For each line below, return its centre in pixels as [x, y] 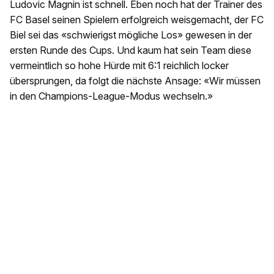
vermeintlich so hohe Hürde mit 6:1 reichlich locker [119, 65]
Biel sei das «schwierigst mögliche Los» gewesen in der [131, 35]
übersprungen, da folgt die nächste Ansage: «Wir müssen [135, 81]
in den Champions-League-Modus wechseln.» [111, 96]
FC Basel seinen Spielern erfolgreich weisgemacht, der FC [137, 20]
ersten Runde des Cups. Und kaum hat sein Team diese [131, 50]
